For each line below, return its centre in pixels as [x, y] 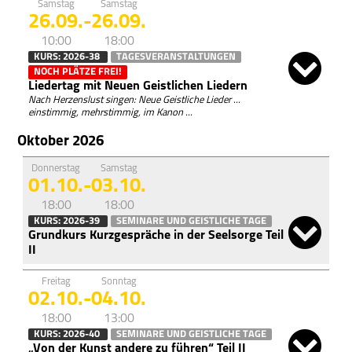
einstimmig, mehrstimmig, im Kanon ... [111, 113]
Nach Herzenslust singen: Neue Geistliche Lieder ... [135, 101]
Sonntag [119, 282]
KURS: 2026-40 [68, 335]
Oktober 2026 [61, 142]
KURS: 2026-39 [68, 222]
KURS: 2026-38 [68, 57]
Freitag [56, 282]
